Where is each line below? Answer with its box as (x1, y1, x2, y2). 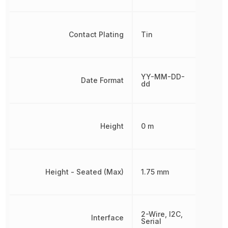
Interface (91, 213, 124, 222)
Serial (141, 217, 162, 225)
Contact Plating (69, 30, 124, 39)
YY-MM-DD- (141, 72, 185, 81)
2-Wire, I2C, (141, 210, 183, 218)
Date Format (81, 76, 124, 84)
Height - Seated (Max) (45, 167, 124, 176)
